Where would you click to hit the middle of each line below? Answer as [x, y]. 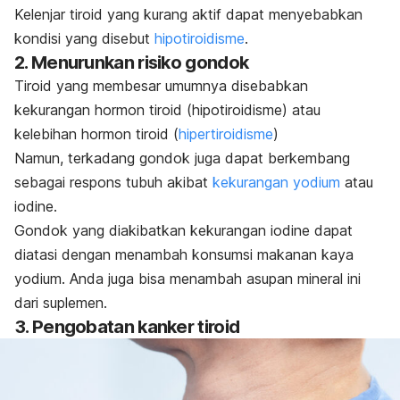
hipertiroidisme [226, 134]
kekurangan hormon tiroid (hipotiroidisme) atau [167, 110]
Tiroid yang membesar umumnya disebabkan [161, 86]
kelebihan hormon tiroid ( [96, 134]
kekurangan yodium [276, 183]
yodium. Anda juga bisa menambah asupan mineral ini [187, 279]
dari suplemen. [61, 303]
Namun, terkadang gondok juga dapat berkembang [182, 158]
